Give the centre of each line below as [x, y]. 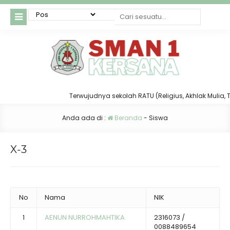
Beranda [128, 118]
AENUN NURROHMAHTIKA [85, 218]
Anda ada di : [85, 118]
